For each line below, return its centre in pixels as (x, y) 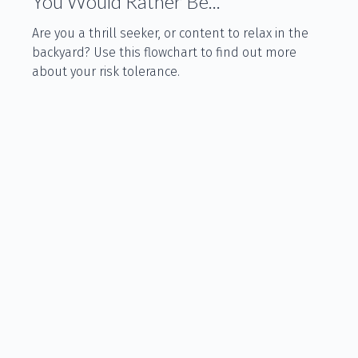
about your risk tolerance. (106, 72)
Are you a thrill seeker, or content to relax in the (170, 34)
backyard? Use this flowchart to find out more (164, 53)
